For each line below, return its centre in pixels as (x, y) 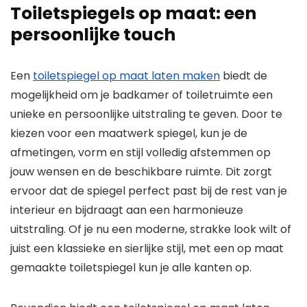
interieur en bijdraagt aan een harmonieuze (127, 210)
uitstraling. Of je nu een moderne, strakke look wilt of (151, 230)
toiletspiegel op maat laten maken (126, 76)
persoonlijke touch (93, 35)
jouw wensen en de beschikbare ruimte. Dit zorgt (141, 172)
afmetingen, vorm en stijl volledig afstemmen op (140, 153)
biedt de (244, 76)
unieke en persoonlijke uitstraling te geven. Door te (146, 114)
